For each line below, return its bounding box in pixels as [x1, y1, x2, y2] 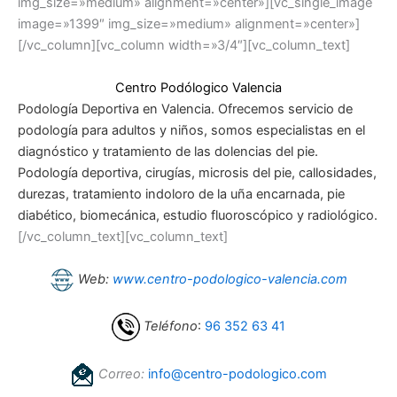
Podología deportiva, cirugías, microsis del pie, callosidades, [18, 164, 377, 181]
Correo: [95, 365, 144, 382]
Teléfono [140, 318, 198, 335]
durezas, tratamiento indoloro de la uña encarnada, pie [18, 185, 345, 202]
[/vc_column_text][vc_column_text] [18, 228, 228, 245]
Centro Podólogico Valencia [115, 79, 282, 96]
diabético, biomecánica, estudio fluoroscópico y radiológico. [18, 206, 378, 223]
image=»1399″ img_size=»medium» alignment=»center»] [18, 16, 360, 33]
